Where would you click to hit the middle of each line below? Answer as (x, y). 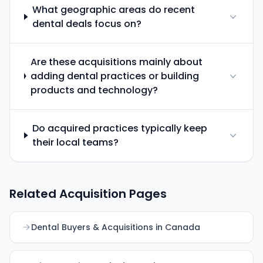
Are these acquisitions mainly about (116, 62)
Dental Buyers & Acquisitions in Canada (116, 227)
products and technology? (94, 90)
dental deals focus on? (87, 23)
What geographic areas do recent (113, 9)
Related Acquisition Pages (88, 193)
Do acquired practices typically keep (120, 128)
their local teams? (76, 142)
